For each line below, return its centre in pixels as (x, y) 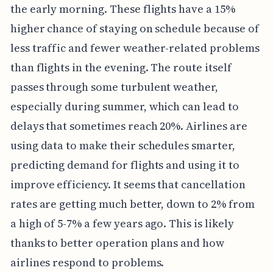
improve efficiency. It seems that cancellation (128, 185)
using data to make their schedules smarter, (122, 146)
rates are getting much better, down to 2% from (132, 204)
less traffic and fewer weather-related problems (135, 48)
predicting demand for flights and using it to (125, 165)
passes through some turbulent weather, (114, 87)
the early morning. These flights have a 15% (122, 9)
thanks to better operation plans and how (117, 243)
